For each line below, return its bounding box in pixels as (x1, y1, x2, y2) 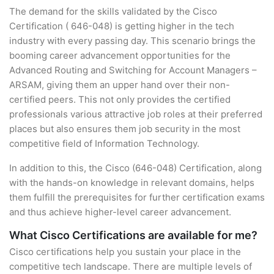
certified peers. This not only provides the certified (9, 94, 231, 105)
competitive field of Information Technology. (9, 138, 199, 149)
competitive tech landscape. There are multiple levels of (9, 261, 252, 272)
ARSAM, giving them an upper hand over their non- (9, 79, 230, 91)
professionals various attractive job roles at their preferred (9, 108, 262, 120)
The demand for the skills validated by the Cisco (9, 6, 217, 17)
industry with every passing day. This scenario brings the (9, 35, 256, 46)
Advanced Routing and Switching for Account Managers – (9, 64, 257, 76)
